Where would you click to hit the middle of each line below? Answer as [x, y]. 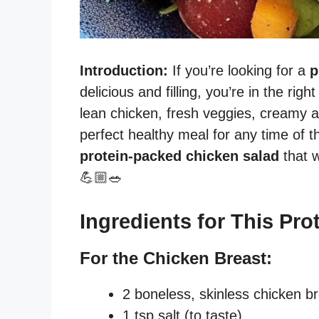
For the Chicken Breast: [176, 258]
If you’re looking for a [239, 70]
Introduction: [124, 70]
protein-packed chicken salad [179, 156]
